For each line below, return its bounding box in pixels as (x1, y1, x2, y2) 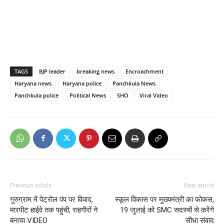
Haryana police (62, 79, 101, 87)
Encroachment (125, 67, 163, 75)
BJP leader (39, 67, 65, 75)
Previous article (10, 181, 51, 189)
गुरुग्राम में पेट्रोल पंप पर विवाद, (10, 194, 93, 204)
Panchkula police (14, 91, 58, 99)
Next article (184, 181, 214, 189)
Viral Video (139, 91, 168, 99)
